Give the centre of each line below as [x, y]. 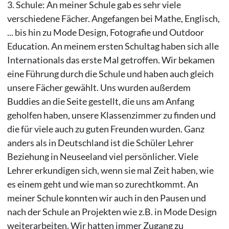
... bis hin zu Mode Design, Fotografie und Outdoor [105, 32]
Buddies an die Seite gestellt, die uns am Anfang [100, 101]
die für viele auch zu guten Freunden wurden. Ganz [106, 129]
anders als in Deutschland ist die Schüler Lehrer [100, 142]
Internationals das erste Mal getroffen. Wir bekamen [111, 60]
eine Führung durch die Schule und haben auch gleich [110, 73]
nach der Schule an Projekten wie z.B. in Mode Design [112, 211]
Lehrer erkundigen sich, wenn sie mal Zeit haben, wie [110, 170]
